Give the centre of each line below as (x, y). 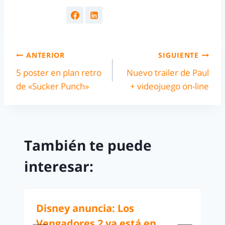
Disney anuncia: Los (85, 208)
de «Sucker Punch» (52, 86)
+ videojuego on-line (170, 86)
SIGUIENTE (179, 55)
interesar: (59, 166)
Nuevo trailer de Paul (168, 72)
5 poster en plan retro (59, 72)
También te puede (88, 145)
